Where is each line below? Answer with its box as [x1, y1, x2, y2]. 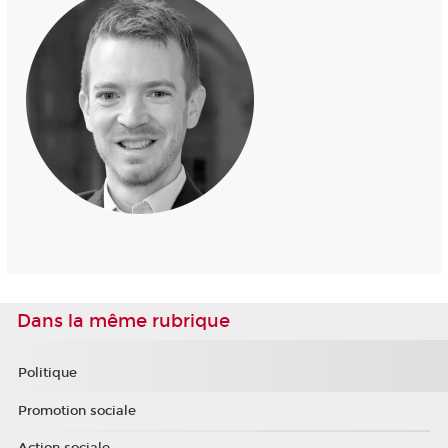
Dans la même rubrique [17, 309, 230, 332]
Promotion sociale [17, 402, 136, 419]
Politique [17, 365, 77, 382]
